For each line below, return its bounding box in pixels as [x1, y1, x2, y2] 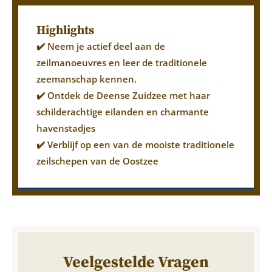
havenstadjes [36, 121, 95, 134]
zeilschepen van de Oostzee [36, 154, 158, 167]
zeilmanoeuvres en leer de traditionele [36, 56, 207, 69]
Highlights [36, 22, 94, 38]
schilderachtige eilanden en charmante [36, 105, 209, 118]
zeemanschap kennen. [36, 72, 137, 85]
